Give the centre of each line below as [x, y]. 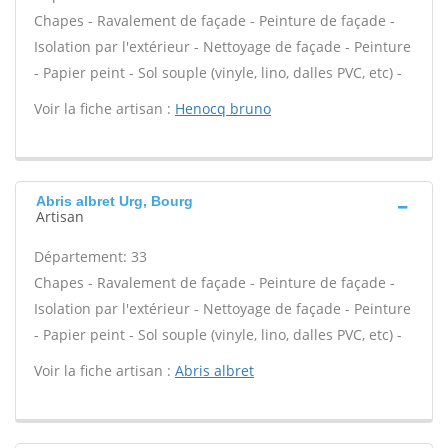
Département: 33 [90, 256]
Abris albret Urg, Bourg [114, 201]
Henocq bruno [223, 108]
